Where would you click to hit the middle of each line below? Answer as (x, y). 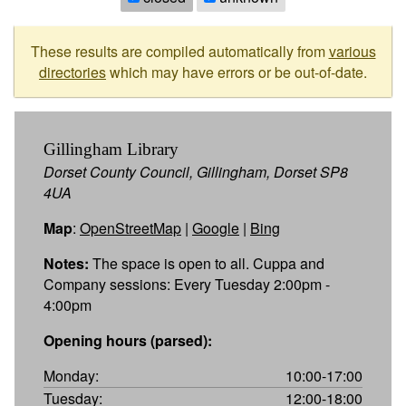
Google (216, 227)
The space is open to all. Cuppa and (207, 263)
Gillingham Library (111, 149)
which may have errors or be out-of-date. (237, 72)
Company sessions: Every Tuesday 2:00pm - (187, 284)
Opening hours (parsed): (128, 340)
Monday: (71, 375)
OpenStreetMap (130, 227)
